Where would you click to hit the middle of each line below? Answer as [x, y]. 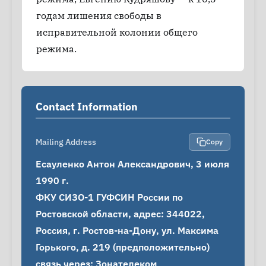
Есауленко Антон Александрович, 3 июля [132, 164]
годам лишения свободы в [99, 16]
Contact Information [87, 107]
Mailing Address [66, 142]
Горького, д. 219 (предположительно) [123, 247]
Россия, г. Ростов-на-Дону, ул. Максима [127, 231]
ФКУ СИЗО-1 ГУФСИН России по [109, 197]
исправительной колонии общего [117, 32]
